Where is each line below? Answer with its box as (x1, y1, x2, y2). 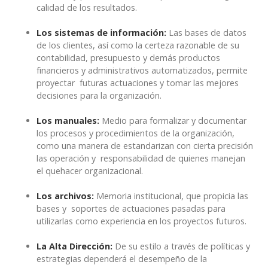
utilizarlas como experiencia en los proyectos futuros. (36, 215, 246, 227)
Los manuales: (36, 115, 99, 127)
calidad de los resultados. (36, 2, 137, 14)
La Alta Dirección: (36, 240, 112, 252)
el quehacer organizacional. (36, 165, 143, 177)
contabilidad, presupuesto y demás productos (36, 52, 220, 64)
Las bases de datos (166, 27, 246, 39)
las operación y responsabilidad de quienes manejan (36, 153, 245, 165)
